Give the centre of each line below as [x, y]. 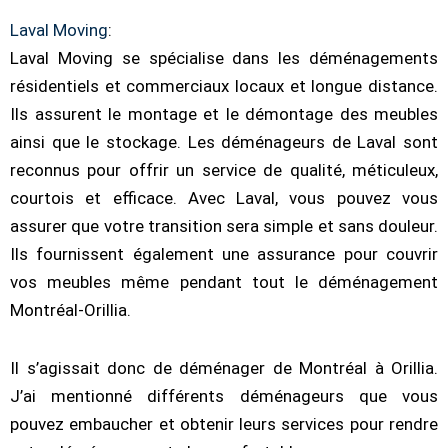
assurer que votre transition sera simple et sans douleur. [224, 225]
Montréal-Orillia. [70, 309]
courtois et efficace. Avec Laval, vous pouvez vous [224, 197]
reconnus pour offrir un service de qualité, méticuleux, [224, 169]
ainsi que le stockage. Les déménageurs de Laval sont [224, 141]
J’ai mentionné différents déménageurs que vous [224, 395]
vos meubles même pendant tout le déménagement [224, 281]
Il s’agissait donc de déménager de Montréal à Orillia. [224, 367]
